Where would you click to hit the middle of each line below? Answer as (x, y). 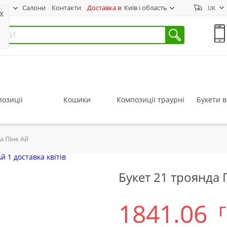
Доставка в (104, 8)
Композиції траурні (150, 100)
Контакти (66, 8)
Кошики (77, 100)
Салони (34, 8)
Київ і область (144, 8)
